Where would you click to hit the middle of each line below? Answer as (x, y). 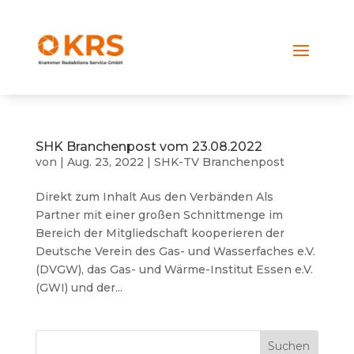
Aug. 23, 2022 (105, 162)
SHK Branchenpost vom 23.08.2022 (149, 147)
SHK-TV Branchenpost (219, 162)
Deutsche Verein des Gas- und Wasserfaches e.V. (175, 251)
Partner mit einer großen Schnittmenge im (159, 215)
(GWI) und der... (79, 288)
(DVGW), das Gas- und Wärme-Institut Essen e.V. (174, 269)
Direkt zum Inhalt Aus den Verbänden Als (154, 197)
